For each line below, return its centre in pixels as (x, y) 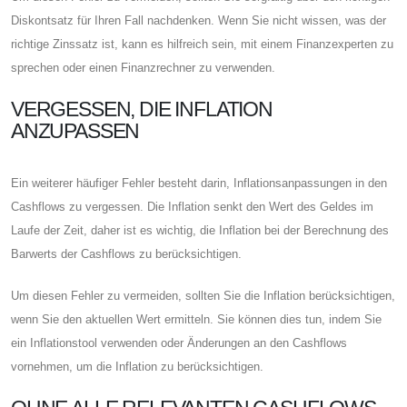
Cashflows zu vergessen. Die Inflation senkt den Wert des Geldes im (192, 206)
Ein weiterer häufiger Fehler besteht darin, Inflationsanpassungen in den (199, 183)
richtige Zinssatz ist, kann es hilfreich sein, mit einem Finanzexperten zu (202, 44)
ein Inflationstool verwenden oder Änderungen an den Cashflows (179, 342)
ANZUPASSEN (75, 130)
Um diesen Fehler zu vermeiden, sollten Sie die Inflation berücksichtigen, (203, 295)
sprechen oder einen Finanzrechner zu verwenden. (143, 67)
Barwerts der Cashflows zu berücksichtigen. (126, 253)
